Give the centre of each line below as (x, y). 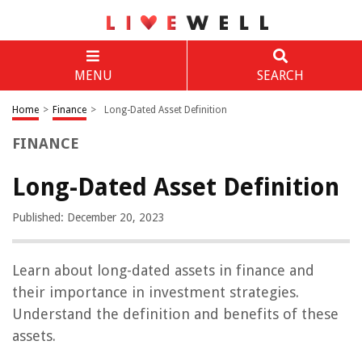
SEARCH (280, 76)
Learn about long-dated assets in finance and (163, 270)
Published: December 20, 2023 (88, 217)
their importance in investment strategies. (156, 292)
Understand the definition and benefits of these (175, 314)
